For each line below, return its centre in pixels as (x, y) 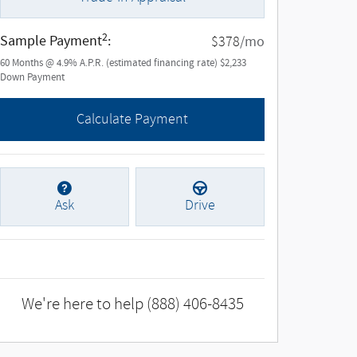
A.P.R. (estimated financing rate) (150, 64)
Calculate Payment (132, 120)
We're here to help (82, 304)
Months (27, 64)
